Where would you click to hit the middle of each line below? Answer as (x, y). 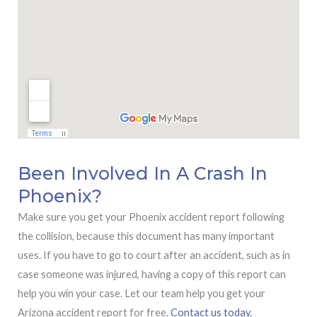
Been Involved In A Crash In (143, 174)
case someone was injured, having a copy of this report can (152, 275)
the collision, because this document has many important (146, 236)
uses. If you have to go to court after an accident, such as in (154, 255)
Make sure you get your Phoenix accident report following (151, 217)
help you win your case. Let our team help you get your (142, 294)
